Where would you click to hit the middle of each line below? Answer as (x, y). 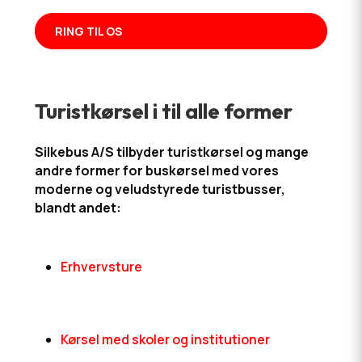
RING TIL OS (88, 31)
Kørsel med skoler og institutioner (165, 339)
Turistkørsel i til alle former (163, 111)
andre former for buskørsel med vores (156, 170)
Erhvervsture (101, 267)
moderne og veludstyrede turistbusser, (160, 189)
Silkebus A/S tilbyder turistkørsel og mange (171, 152)
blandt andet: (78, 208)
